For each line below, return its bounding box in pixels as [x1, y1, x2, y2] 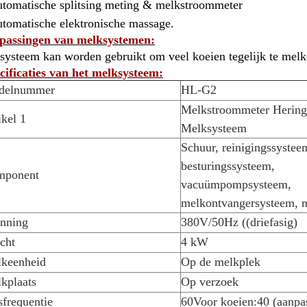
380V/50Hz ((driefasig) [181, 215, 297, 229]
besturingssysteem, [181, 159, 275, 173]
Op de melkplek [181, 255, 260, 269]
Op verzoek [181, 275, 238, 288]
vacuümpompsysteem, [181, 177, 291, 191]
